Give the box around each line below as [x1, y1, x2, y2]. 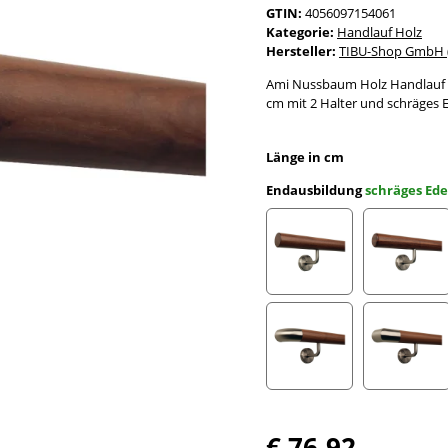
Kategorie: [266, 22, 337, 41]
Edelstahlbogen [308, 387, 401, 406]
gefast [308, 293, 345, 312]
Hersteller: [266, 41, 336, 60]
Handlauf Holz [337, 22, 422, 41]
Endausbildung [266, 180, 365, 199]
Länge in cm [266, 147, 347, 166]
